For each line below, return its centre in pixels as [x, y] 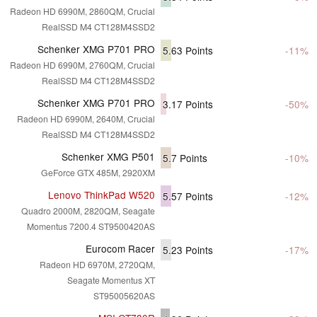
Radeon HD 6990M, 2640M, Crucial [86, 118]
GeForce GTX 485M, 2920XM [98, 172]
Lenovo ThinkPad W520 [102, 194]
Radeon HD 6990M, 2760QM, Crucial [82, 64]
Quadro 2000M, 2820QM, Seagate [88, 210]
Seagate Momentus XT [111, 279]
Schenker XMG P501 [108, 156]
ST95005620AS [124, 295]
